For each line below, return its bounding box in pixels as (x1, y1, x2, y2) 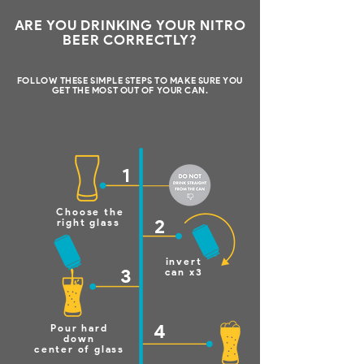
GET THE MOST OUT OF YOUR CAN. (51, 84, 209, 96)
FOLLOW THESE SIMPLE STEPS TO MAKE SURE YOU (16, 75, 244, 86)
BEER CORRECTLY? (63, 32, 197, 48)
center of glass (34, 343, 124, 355)
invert (165, 255, 202, 267)
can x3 (164, 266, 203, 278)
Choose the (52, 206, 124, 218)
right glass (56, 216, 120, 228)
